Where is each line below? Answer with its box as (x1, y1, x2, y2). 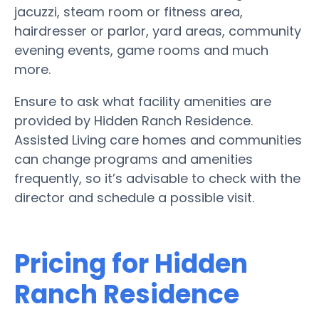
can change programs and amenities (14, 150, 253, 168)
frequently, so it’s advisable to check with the (14, 169, 300, 187)
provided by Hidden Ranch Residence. (14, 111, 253, 130)
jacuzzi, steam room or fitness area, (14, 2, 243, 21)
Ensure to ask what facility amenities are (14, 92, 271, 110)
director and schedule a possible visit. (14, 188, 254, 206)
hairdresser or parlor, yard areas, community (14, 21, 301, 40)
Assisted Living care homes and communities (14, 130, 302, 149)
